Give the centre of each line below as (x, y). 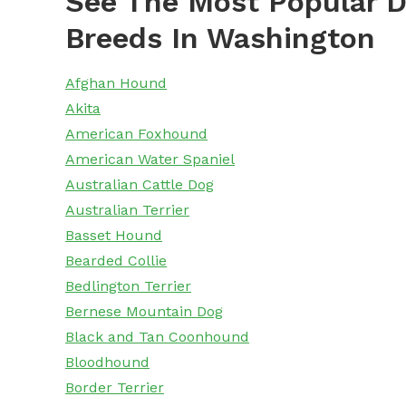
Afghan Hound (116, 83)
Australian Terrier (127, 210)
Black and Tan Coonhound (157, 337)
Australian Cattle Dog (140, 185)
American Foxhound (136, 134)
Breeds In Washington (220, 39)
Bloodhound (107, 362)
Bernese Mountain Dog (144, 312)
